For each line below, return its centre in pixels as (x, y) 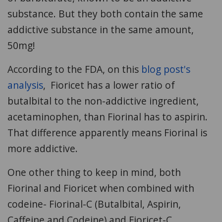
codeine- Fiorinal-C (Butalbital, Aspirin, (94, 204)
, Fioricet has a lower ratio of (109, 85)
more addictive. (43, 148)
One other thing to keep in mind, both (94, 172)
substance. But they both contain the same (105, 13)
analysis (25, 85)
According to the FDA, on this (74, 69)
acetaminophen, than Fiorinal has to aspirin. (108, 116)
